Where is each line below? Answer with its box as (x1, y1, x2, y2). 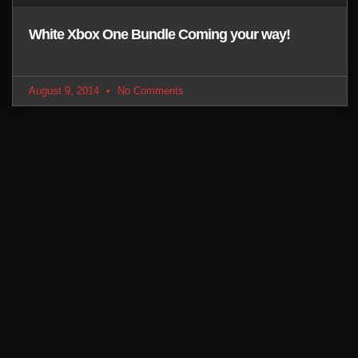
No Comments (114, 84, 185, 97)
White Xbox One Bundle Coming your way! (29, 26, 291, 42)
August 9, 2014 (29, 84, 103, 97)
